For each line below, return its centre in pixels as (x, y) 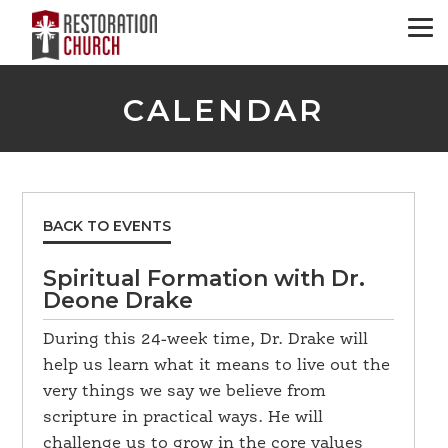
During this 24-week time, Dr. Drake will (206, 340)
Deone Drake (118, 300)
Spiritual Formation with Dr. (204, 278)
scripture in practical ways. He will (183, 418)
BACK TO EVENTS (107, 226)
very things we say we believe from (185, 392)
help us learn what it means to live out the (217, 366)
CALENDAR (224, 110)
